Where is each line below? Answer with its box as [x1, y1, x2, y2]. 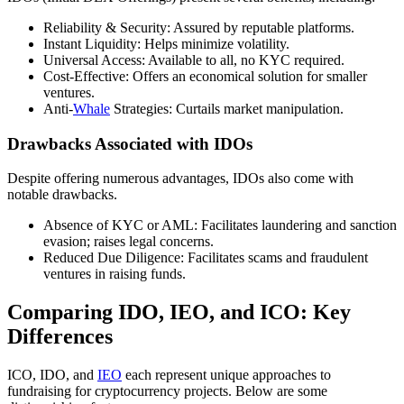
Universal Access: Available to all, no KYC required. [43, 51, 344, 68]
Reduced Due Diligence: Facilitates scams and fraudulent [43, 250, 368, 266]
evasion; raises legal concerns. [43, 234, 214, 250]
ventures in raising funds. [43, 266, 186, 282]
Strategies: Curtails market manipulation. [110, 100, 344, 116]
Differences [7, 325, 113, 349]
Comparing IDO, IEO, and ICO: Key [7, 300, 351, 325]
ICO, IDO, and [7, 367, 97, 383]
